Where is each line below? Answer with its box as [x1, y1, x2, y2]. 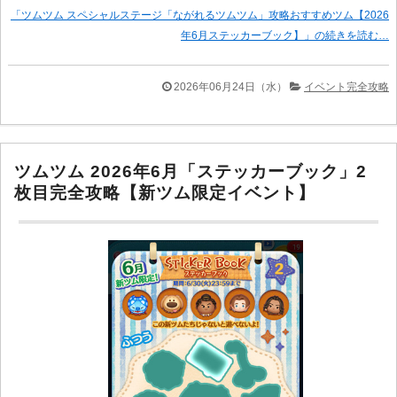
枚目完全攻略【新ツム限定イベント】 [14, 183, 316, 203]
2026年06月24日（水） [174, 80, 287, 93]
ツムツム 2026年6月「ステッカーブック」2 [14, 162, 368, 182]
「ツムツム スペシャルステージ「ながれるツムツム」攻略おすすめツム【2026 [11, 8, 389, 21]
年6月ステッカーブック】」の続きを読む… [181, 28, 389, 42]
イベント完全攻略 [304, 80, 389, 93]
